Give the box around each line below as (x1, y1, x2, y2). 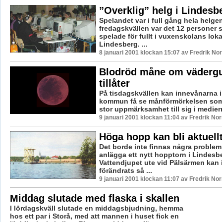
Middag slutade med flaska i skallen (9, 192, 179, 204)
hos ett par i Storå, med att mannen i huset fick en (9, 212, 179, 220)
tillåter (99, 77, 130, 89)
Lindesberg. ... (99, 40, 148, 48)
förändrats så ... (99, 166, 152, 174)
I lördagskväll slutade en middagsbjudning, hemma (9, 204, 183, 212)
